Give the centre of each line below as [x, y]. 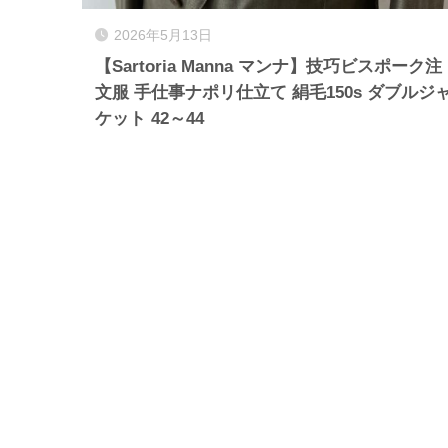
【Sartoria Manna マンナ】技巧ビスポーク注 [268, 67]
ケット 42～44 [149, 119]
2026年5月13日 [163, 36]
